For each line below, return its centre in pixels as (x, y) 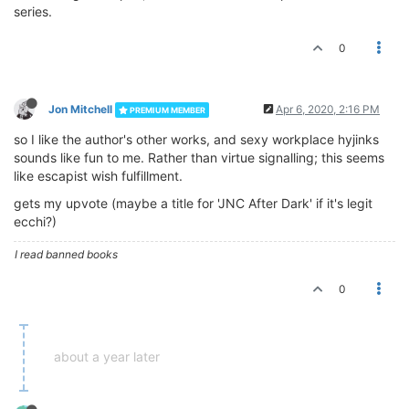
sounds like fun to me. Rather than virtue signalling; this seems (199, 158)
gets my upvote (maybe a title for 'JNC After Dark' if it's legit (193, 204)
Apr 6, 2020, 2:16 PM (328, 110)
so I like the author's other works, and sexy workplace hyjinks (196, 140)
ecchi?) (35, 222)
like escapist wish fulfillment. (98, 176)
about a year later (107, 357)
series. (33, 12)
